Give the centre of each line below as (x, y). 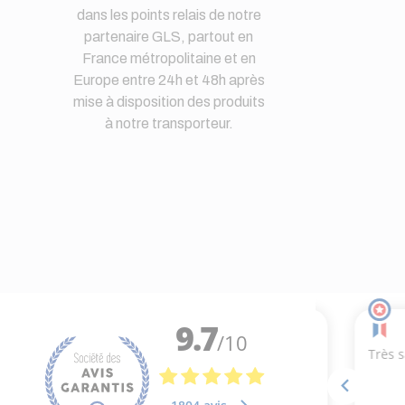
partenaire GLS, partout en (169, 36)
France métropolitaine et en (169, 58)
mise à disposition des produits (169, 101)
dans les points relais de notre (169, 14)
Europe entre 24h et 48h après (169, 80)
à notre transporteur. (169, 123)
